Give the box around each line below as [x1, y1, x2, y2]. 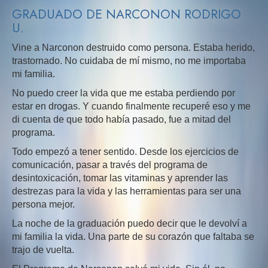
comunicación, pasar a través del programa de [12, 160, 208, 170]
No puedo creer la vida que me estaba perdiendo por [12, 88, 235, 98]
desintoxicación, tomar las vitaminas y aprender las [12, 173, 228, 183]
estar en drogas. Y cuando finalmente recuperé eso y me [12, 101, 251, 111]
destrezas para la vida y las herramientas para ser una [12, 186, 241, 196]
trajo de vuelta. [12, 245, 74, 255]
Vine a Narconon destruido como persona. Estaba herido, [12, 42, 255, 53]
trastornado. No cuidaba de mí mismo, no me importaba [12, 56, 246, 66]
